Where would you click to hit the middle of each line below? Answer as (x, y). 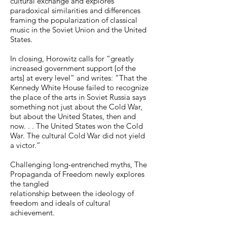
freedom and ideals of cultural (60, 203)
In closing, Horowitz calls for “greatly (72, 59)
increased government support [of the (73, 68)
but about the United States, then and (73, 116)
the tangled (29, 184)
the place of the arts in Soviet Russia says (78, 97)
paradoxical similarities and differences (75, 10)
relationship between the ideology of (72, 193)
